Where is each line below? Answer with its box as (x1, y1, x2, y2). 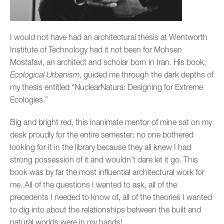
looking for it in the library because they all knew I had (10, 142, 191, 151)
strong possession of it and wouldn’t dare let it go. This (10, 154, 198, 164)
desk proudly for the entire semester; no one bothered (10, 129, 193, 139)
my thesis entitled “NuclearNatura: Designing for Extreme (10, 82, 203, 91)
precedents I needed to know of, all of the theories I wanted (10, 192, 212, 201)
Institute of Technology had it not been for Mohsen (10, 44, 182, 54)
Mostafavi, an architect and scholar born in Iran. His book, (10, 57, 206, 66)
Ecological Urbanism (10, 69, 79, 79)
